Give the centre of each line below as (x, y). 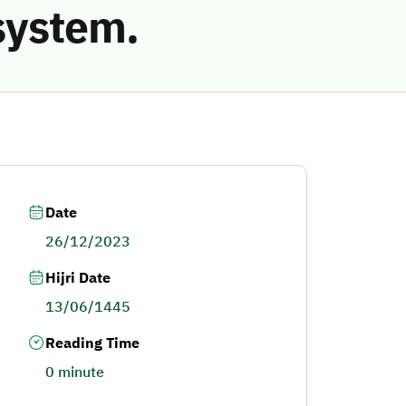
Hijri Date (77, 278)
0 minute (74, 372)
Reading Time (92, 343)
